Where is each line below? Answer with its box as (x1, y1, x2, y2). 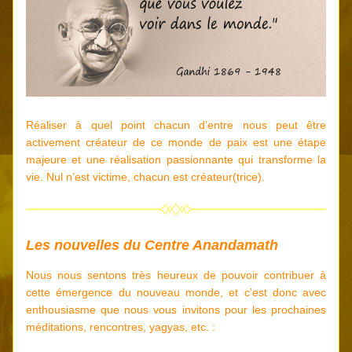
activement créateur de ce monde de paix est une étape (26, 136, 326, 148)
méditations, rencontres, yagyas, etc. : (26, 321, 215, 333)
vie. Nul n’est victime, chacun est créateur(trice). (26, 170, 265, 183)
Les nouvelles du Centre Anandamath (26, 237, 278, 253)
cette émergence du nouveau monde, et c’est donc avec (26, 286, 326, 299)
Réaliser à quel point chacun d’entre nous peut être (26, 119, 326, 131)
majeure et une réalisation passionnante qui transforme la (26, 153, 326, 166)
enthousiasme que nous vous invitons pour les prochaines (26, 303, 326, 316)
